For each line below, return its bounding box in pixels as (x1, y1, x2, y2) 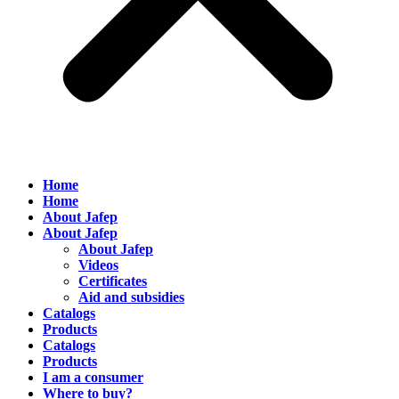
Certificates (78, 273, 147, 289)
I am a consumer (43, 370, 143, 386)
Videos (78, 257, 118, 273)
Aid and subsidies (78, 289, 184, 305)
